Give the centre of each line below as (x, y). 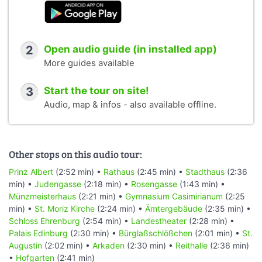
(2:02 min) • (67, 245)
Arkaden (108, 245)
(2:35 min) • (227, 208)
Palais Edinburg (38, 233)
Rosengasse (154, 184)
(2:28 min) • (211, 220)
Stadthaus (205, 171)
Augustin (25, 245)
